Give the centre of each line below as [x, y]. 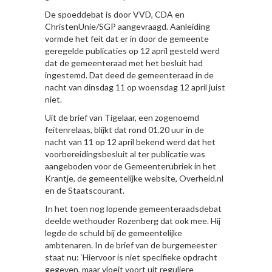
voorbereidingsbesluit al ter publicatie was [125, 154]
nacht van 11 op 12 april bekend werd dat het [130, 142]
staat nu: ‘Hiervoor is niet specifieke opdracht [131, 257]
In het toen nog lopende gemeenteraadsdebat [133, 209]
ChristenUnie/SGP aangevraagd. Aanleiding [127, 26]
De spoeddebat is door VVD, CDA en [115, 14]
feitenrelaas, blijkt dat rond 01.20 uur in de [124, 130]
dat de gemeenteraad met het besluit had [124, 63]
